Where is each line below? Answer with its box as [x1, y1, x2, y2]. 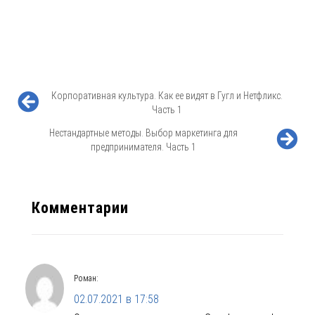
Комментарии [32, 199, 129, 217]
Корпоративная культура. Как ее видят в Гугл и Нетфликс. [51, 90, 283, 102]
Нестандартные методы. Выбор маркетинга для [49, 127, 238, 139]
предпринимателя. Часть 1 [91, 141, 196, 153]
